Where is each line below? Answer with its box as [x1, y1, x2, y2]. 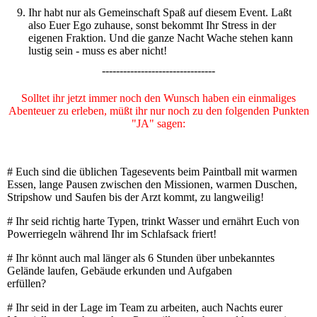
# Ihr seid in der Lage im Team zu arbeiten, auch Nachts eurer [7, 301, 282, 313]
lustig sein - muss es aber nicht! [28, 45, 167, 57]
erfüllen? [7, 277, 86, 289]
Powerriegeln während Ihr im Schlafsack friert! [7, 228, 217, 240]
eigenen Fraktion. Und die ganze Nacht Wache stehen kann [28, 32, 293, 44]
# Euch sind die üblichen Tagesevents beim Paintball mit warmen [7, 166, 297, 178]
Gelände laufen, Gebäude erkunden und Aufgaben [7, 265, 232, 277]
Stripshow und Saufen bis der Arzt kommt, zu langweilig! [7, 191, 264, 203]
